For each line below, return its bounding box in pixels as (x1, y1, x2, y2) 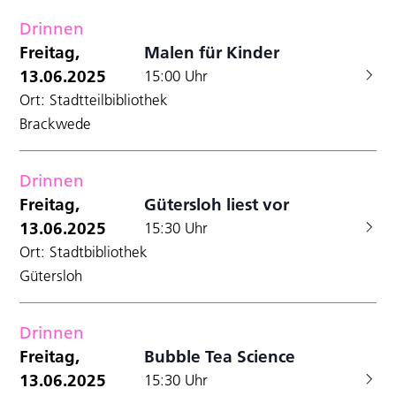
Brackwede (19, 114, 91, 133)
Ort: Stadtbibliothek (19, 242, 148, 261)
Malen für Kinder (144, 41, 280, 63)
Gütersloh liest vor (144, 193, 290, 215)
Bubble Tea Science (144, 345, 296, 367)
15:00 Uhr (144, 66, 209, 85)
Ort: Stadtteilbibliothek (19, 90, 168, 109)
